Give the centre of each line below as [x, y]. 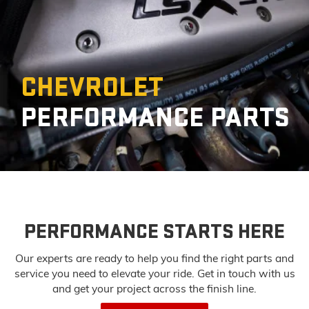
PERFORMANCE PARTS [155, 118]
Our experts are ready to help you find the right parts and [154, 258]
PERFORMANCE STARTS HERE [154, 232]
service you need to [62, 273]
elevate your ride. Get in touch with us [203, 273]
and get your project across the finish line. [154, 289]
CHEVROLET [92, 88]
